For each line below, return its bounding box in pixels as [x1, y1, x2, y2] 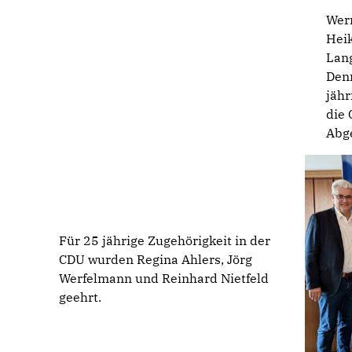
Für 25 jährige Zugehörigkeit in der [59, 233, 271, 249]
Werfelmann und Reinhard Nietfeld [59, 270, 269, 287]
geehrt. [59, 289, 102, 306]
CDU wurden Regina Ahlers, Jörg [59, 251, 253, 268]
